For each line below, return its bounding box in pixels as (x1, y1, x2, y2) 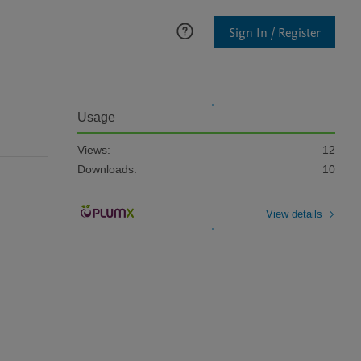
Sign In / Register (229, 23, 321, 42)
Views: (77, 143, 110, 156)
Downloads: (77, 163, 137, 176)
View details (266, 207, 322, 220)
